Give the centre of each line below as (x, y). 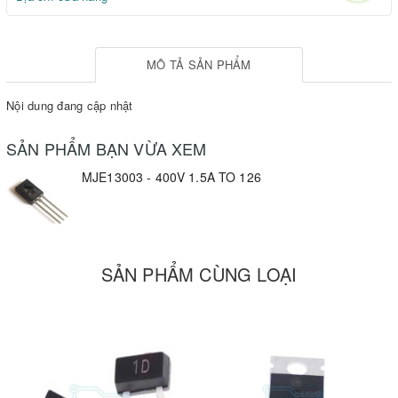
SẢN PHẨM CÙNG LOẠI (199, 275)
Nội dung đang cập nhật (70, 106)
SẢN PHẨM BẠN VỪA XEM (107, 149)
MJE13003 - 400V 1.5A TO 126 (171, 177)
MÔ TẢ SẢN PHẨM (199, 65)
